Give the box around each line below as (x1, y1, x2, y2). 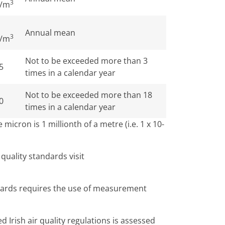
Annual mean (25, 27, 75, 38)
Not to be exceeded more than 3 (25, 55, 148, 66)
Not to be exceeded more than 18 (25, 89, 152, 100)
